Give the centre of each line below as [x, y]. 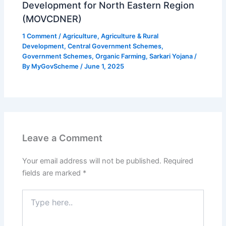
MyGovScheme [56, 66]
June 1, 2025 [104, 66]
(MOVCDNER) [52, 18]
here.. [31, 204]
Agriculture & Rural [130, 36]
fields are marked [53, 173]
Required [179, 161]
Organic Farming [121, 56]
